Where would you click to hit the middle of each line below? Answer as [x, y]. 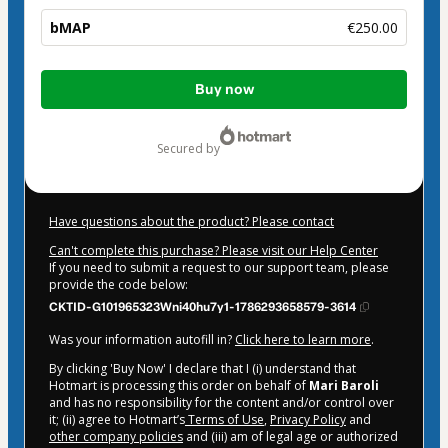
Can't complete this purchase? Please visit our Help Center [213, 250]
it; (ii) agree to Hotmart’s [117, 419]
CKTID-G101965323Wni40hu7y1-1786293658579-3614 [202, 306]
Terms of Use [224, 419]
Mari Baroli [344, 385]
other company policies [116, 436]
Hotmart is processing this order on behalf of [179, 385]
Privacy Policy [308, 419]
